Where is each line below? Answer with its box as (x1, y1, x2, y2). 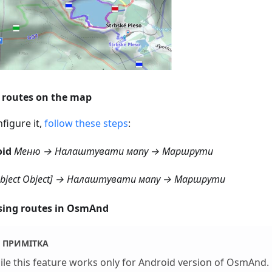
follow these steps (44, 116, 128, 130)
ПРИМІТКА (2, 237, 49, 249)
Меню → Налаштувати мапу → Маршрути (14, 144, 213, 158)
